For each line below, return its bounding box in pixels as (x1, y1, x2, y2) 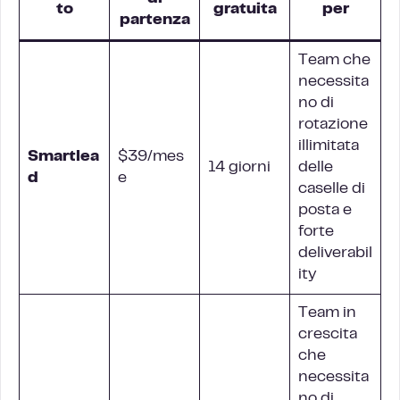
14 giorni (208, 161, 271, 175)
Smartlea (28, 150, 99, 164)
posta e (298, 204, 352, 218)
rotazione (298, 118, 368, 132)
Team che (298, 54, 371, 68)
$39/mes (118, 150, 184, 164)
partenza (119, 13, 190, 28)
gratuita (212, 3, 277, 17)
